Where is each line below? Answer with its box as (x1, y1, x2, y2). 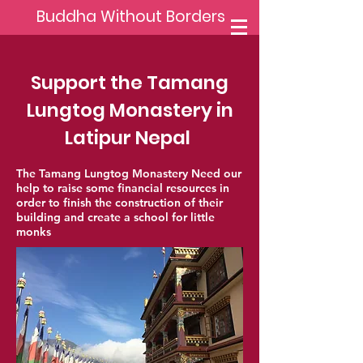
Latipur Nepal (65, 125, 194, 151)
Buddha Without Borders (36, 6, 225, 28)
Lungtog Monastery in (26, 97, 233, 123)
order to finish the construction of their (16, 195, 223, 210)
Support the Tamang (31, 70, 228, 96)
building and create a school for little (16, 210, 215, 224)
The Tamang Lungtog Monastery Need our (16, 166, 241, 181)
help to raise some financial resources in (16, 181, 229, 195)
